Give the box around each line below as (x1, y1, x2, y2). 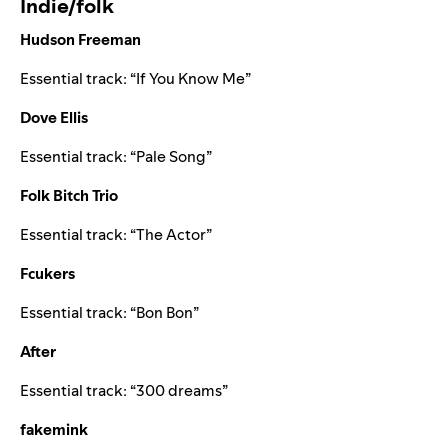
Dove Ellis (20, 107, 88, 129)
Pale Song (136, 146, 206, 168)
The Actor (136, 224, 206, 246)
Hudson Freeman (20, 29, 141, 51)
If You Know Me (136, 68, 245, 90)
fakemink (20, 419, 88, 441)
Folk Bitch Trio (20, 185, 118, 207)
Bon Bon (136, 302, 193, 324)
